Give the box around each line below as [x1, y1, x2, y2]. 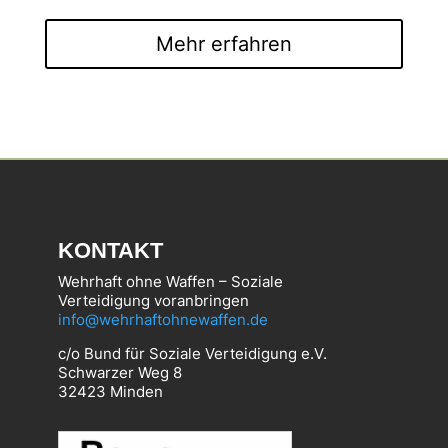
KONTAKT [58, 238, 164, 264]
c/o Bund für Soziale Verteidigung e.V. [58, 344, 328, 364]
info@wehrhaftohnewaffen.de [58, 310, 269, 330]
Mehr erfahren [155, 32, 292, 57]
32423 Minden [58, 382, 164, 402]
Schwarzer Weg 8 [58, 363, 183, 383]
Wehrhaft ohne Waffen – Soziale [58, 272, 284, 292]
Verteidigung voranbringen [58, 291, 250, 311]
